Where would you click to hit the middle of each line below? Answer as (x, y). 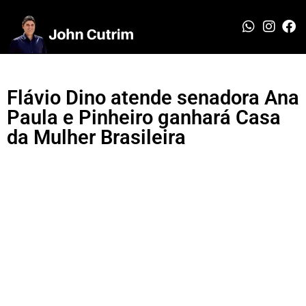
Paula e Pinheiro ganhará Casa (144, 117)
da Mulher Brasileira (96, 137)
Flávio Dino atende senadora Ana (153, 97)
